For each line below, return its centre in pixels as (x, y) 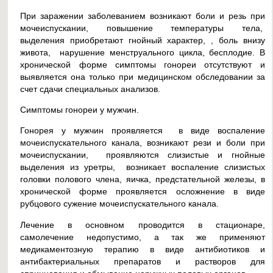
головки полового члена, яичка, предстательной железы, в (143, 179)
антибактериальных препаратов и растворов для (143, 261)
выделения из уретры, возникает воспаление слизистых (143, 167)
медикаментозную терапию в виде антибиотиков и (143, 249)
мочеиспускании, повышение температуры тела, (143, 28)
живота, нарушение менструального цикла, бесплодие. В (143, 52)
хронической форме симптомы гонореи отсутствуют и (143, 64)
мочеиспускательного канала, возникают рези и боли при (143, 143)
